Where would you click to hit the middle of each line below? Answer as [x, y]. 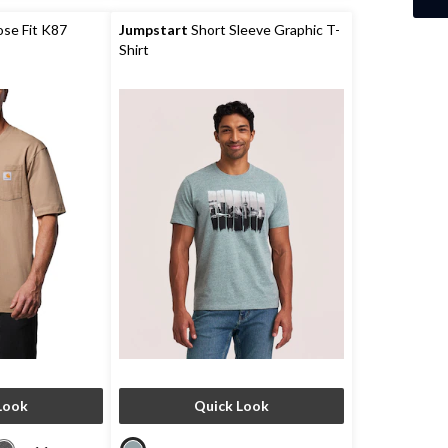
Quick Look [231, 405]
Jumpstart [153, 29]
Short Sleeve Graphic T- [263, 29]
